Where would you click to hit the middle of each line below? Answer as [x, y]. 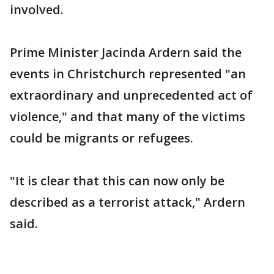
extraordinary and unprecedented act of [131, 95]
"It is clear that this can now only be [117, 181]
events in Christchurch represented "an [128, 74]
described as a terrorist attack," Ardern [128, 202]
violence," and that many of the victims [128, 117]
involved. [37, 9]
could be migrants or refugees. [102, 138]
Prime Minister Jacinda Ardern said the [126, 52]
